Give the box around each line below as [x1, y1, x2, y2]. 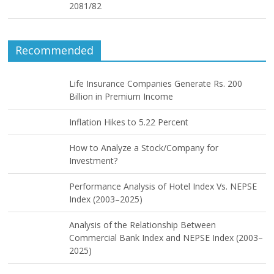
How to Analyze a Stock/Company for [69, 141, 219, 154]
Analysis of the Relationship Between [69, 218, 217, 231]
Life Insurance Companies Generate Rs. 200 [69, 77, 243, 89]
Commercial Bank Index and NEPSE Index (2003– [69, 231, 264, 243]
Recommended [15, 42, 94, 57]
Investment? [69, 154, 118, 166]
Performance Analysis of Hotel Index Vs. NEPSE [69, 180, 257, 192]
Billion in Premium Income [69, 90, 174, 102]
